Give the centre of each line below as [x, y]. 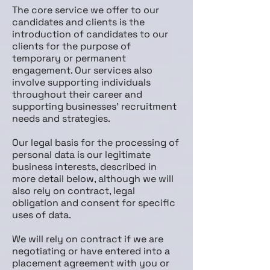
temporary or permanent [69, 58]
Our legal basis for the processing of [96, 143]
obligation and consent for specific [94, 203]
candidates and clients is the [78, 22]
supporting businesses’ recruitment [94, 106]
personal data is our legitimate [81, 155]
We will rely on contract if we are [88, 239]
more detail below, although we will [93, 179]
